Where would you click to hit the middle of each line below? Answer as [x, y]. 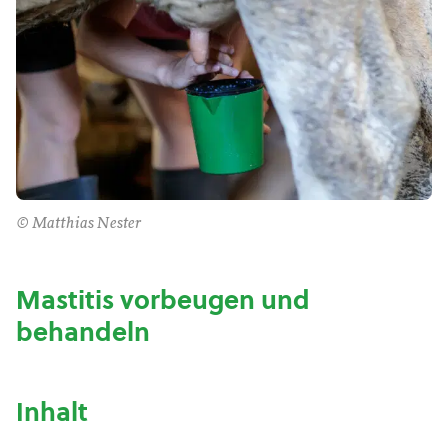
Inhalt [52, 412]
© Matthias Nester [78, 224]
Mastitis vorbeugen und [163, 300]
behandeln [83, 332]
